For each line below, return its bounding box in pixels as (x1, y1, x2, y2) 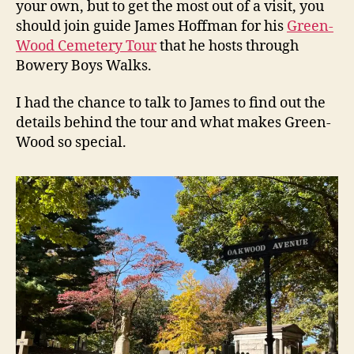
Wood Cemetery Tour (16, 36, 156, 55)
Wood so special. (16, 134, 126, 153)
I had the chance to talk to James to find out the (16, 94, 326, 113)
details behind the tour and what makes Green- (16, 114, 331, 133)
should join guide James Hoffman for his (16, 17, 287, 36)
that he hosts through (156, 36, 299, 55)
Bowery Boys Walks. (16, 56, 152, 75)
